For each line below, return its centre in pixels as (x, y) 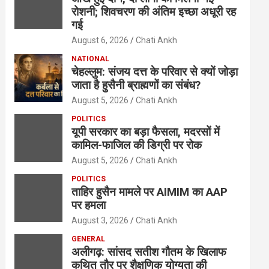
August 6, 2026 (100, 41)
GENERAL (89, 239)
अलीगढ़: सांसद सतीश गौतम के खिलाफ (149, 252)
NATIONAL (91, 59)
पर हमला (89, 205)
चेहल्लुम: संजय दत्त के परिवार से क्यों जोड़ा (155, 72)
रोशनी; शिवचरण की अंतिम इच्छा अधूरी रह (154, 12)
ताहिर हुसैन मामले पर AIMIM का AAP (150, 192)
